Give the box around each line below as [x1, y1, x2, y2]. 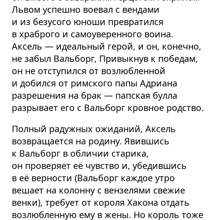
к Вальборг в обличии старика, [12, 147, 149, 160]
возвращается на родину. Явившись [12, 135, 169, 147]
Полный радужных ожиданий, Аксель [12, 123, 176, 135]
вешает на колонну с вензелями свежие [12, 184, 185, 196]
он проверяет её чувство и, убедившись [12, 160, 187, 172]
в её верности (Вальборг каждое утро [12, 172, 175, 184]
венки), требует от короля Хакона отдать [12, 196, 190, 209]
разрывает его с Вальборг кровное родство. [12, 102, 204, 114]
